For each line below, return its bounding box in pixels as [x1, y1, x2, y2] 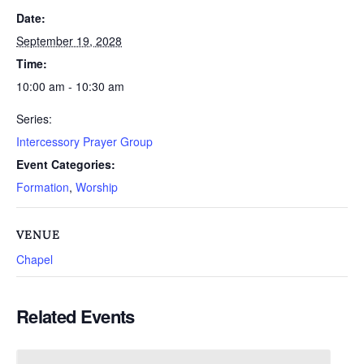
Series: [16, 110, 52, 127]
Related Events [16, 303, 135, 329]
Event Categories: [16, 156, 115, 172]
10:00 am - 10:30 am [16, 78, 124, 94]
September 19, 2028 [16, 32, 122, 49]
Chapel [16, 251, 53, 267]
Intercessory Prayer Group [16, 133, 153, 149]
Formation [16, 179, 69, 195]
